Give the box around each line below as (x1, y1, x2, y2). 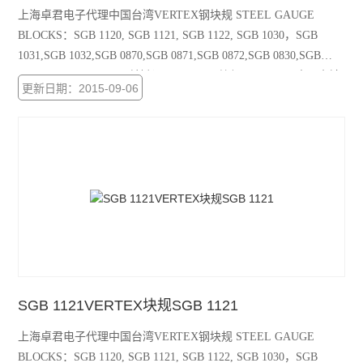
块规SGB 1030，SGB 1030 (18, 90, 148, 102)
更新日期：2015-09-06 (22, 82, 139, 95)
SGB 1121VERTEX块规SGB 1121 (18, 297, 239, 314)
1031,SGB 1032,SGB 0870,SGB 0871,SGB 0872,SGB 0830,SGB (18, 49, 322, 62)
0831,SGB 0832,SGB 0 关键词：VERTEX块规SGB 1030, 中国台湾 (18, 70, 342, 82)
